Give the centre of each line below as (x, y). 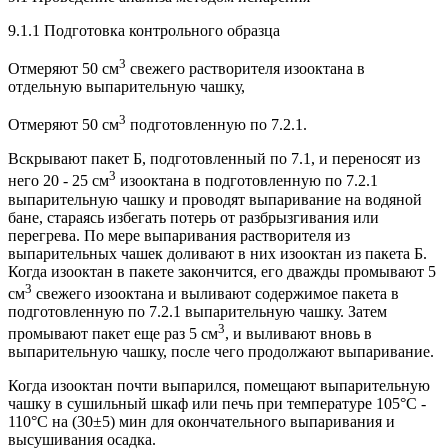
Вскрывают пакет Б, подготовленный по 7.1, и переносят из (214, 159)
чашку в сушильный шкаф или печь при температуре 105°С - (217, 404)
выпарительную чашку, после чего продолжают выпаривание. (221, 352)
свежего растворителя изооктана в (245, 68)
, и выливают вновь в (298, 334)
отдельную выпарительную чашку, (126, 86)
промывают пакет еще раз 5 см (113, 334)
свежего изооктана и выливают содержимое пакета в (215, 293)
